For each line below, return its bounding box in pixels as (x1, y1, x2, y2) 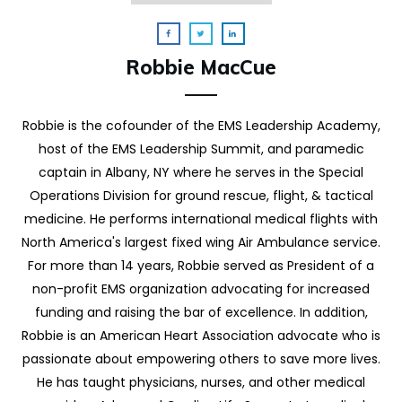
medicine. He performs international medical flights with (24, 209, 378, 228)
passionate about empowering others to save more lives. (22, 349, 380, 368)
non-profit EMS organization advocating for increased (32, 279, 370, 298)
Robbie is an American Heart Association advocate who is (22, 326, 380, 345)
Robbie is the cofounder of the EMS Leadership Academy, (22, 116, 380, 135)
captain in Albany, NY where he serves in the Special (39, 162, 363, 181)
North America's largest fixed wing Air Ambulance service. (22, 232, 380, 251)
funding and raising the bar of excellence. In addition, (34, 302, 368, 321)
